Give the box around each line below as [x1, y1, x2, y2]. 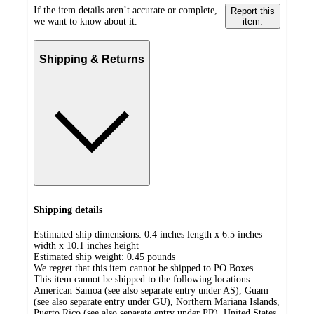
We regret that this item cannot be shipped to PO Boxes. [34, 262, 256, 273]
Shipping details [34, 205, 102, 216]
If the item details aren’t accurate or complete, [34, 5, 217, 16]
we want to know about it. [34, 16, 137, 27]
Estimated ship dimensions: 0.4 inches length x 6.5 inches [34, 228, 262, 240]
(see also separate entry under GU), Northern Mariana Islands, [34, 296, 280, 307]
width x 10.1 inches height [34, 240, 139, 251]
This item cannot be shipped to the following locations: [34, 273, 252, 285]
